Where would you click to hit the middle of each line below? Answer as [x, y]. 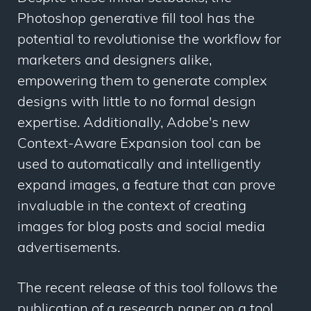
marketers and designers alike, [115, 61]
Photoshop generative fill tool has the [136, 20]
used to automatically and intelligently [139, 166]
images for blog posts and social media [141, 228]
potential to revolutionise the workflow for [149, 41]
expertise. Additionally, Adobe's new [134, 124]
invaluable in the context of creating [132, 207]
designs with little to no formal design [137, 103]
